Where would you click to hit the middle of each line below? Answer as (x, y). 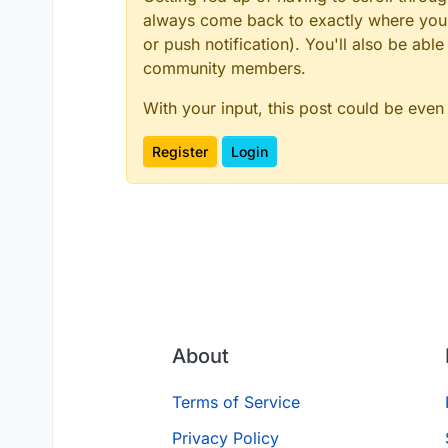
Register (180, 152)
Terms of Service (235, 402)
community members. (224, 68)
